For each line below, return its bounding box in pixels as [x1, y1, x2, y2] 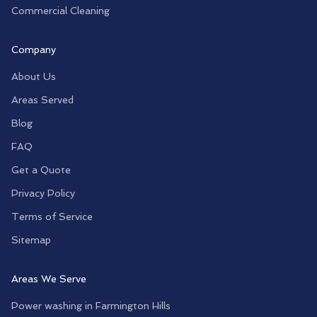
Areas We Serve [11, 273, 86, 284]
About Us [11, 71, 56, 82]
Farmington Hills [96, 300, 171, 311]
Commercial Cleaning [11, 5, 110, 16]
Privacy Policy [11, 188, 75, 199]
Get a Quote [11, 164, 71, 175]
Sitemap [11, 234, 51, 246]
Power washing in [11, 300, 96, 311]
